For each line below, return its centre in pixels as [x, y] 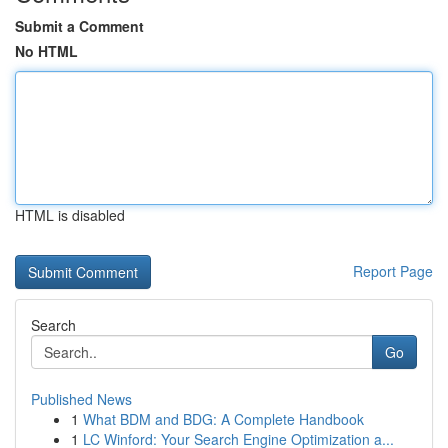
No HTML [46, 51]
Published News [81, 399]
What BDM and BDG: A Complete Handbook [223, 419]
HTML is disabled [70, 215]
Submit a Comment [79, 26]
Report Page [393, 271]
